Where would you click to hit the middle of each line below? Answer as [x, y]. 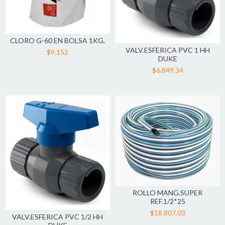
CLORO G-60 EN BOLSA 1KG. [58, 40]
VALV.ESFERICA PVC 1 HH [167, 50]
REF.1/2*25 [167, 201]
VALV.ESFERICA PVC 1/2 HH [58, 217]
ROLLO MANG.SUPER [167, 193]
